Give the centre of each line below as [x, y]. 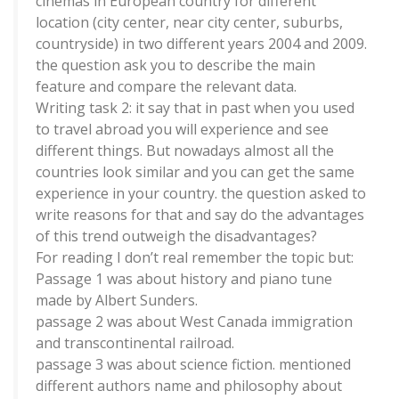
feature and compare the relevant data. [166, 86]
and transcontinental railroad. [135, 343]
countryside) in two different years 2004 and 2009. [201, 44]
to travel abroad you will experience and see [182, 129]
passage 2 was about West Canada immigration [194, 322]
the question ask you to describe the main [175, 65]
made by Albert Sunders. [117, 300]
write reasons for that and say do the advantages [200, 215]
